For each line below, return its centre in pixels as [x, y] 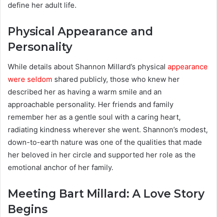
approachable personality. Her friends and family [91, 104]
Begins [28, 209]
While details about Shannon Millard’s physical [87, 66]
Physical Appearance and [80, 32]
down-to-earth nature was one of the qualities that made [105, 142]
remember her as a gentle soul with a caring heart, [94, 117]
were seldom [30, 79]
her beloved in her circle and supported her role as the [102, 155]
